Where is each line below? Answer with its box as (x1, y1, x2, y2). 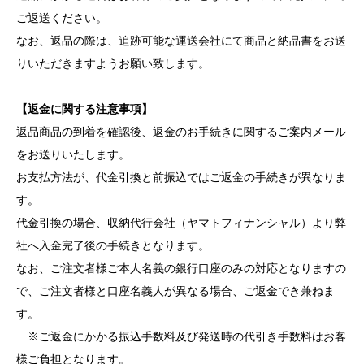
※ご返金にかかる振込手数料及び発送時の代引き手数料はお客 (16, 329, 346, 343)
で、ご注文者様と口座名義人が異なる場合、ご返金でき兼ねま (16, 284, 335, 297)
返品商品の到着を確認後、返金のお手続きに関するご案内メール (16, 124, 346, 138)
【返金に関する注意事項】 (16, 102, 153, 115)
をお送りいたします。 (16, 147, 130, 161)
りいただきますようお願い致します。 (16, 56, 210, 70)
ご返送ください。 (16, 11, 107, 24)
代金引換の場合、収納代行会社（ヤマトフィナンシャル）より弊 (16, 215, 346, 229)
